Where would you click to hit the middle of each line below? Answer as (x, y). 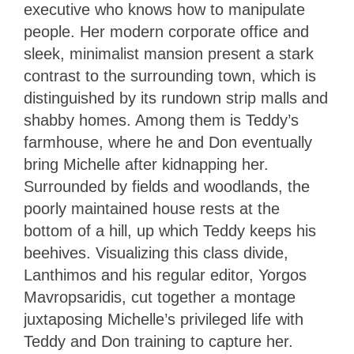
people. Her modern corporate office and (166, 32)
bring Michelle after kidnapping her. (146, 165)
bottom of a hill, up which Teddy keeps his (170, 231)
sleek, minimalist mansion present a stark (169, 54)
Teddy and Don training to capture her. (161, 342)
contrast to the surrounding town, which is (170, 76)
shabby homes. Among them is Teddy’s (161, 121)
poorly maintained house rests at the (152, 209)
